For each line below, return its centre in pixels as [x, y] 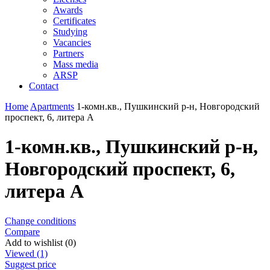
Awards [68, 10]
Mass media [76, 64]
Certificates [74, 21]
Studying [70, 32]
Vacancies [72, 42]
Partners [68, 53]
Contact [44, 86]
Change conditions [40, 221]
